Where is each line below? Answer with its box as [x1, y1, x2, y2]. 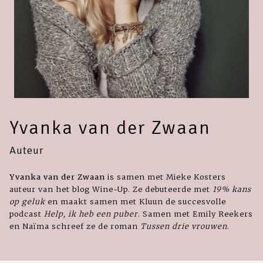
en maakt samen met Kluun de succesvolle [45, 196, 226, 206]
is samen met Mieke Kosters [105, 171, 226, 181]
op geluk [9, 196, 45, 206]
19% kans [213, 184, 251, 194]
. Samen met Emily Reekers [138, 208, 253, 218]
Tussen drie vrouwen [140, 221, 227, 231]
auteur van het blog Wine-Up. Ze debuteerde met [9, 184, 213, 194]
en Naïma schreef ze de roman [9, 221, 140, 231]
